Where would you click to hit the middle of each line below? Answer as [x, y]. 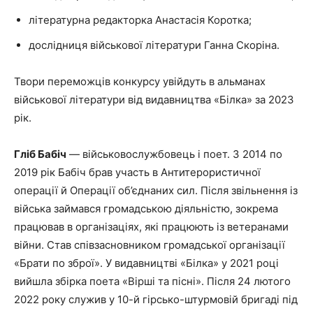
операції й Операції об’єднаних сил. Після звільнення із [156, 191]
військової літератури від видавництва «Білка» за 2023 [154, 100]
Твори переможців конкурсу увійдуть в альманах [140, 82]
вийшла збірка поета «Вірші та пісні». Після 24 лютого [152, 282]
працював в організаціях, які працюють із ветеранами [151, 227]
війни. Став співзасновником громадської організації [150, 245]
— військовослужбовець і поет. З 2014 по [174, 154]
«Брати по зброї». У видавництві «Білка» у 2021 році [146, 263]
